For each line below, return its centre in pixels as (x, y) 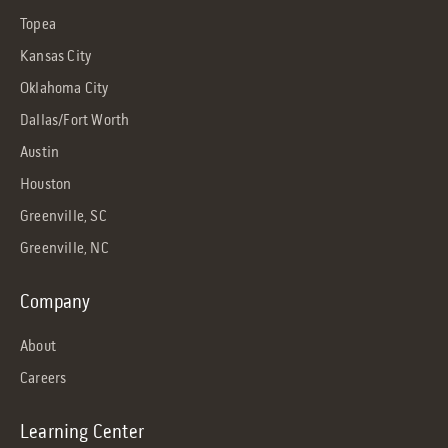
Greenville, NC (64, 249)
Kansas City (56, 57)
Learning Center (82, 433)
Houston (46, 185)
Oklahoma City (64, 89)
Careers (43, 379)
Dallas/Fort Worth (75, 121)
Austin (40, 153)
